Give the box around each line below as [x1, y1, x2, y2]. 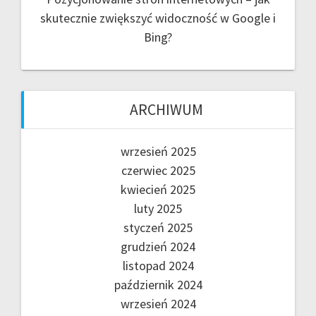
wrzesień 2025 [120, 143, 196, 160]
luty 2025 [134, 200, 182, 217]
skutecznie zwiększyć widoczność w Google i [40, 10, 276, 27]
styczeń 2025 [123, 219, 193, 236]
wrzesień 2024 [120, 296, 196, 312]
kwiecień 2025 [121, 181, 195, 198]
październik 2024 [114, 276, 202, 293]
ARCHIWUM [130, 100, 203, 120]
